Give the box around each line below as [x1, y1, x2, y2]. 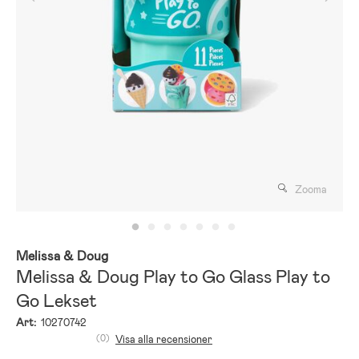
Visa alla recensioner [115, 332, 212, 346]
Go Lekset [16, 288, 97, 313]
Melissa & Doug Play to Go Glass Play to [16, 264, 330, 288]
